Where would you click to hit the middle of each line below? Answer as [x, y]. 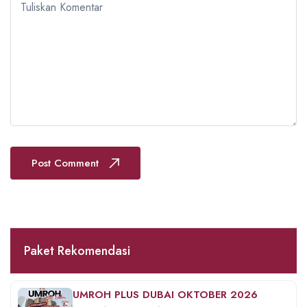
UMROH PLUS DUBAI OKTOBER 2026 [165, 295]
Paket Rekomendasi [77, 251]
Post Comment [65, 163]
